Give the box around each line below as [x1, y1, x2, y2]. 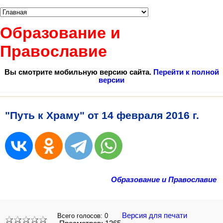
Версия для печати [122, 212, 189, 220]
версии [99, 76, 124, 84]
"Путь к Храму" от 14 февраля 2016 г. [5, 109, 199, 121]
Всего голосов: [57, 212, 105, 220]
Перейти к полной [153, 68, 219, 76]
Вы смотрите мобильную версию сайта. [4, 68, 153, 76]
